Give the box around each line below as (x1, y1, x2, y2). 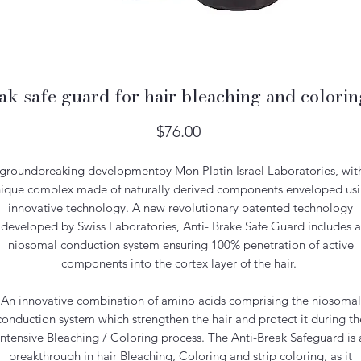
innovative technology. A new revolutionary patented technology (8, 199, 353, 215)
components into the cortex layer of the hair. (61, 255, 300, 271)
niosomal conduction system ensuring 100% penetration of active (7, 236, 354, 252)
